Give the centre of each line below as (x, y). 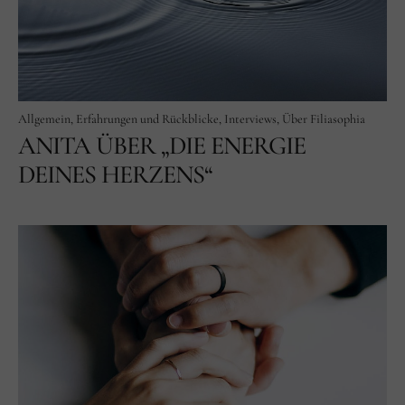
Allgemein (44, 118)
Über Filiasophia (324, 118)
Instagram (240, 32)
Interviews (250, 118)
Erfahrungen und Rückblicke (147, 118)
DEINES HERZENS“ (115, 174)
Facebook (185, 32)
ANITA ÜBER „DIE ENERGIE (162, 145)
